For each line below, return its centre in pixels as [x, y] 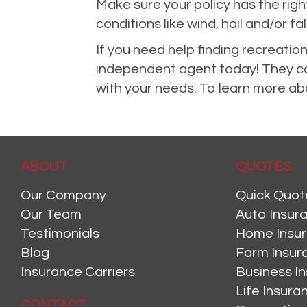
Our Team [51, 215]
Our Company [63, 196]
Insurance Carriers [78, 272]
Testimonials [60, 234]
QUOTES [263, 167]
